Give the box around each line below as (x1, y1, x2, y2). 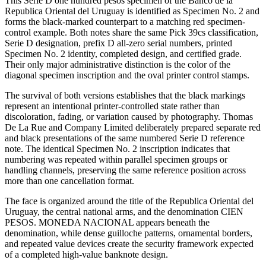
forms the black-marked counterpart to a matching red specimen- (5, 16, 245, 27)
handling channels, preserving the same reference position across (5, 164, 246, 175)
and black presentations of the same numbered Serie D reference (5, 132, 245, 143)
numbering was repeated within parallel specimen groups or (5, 154, 227, 164)
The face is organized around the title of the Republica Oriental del (5, 195, 254, 206)
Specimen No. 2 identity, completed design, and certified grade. (5, 48, 242, 59)
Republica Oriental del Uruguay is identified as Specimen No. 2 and (5, 5, 259, 16)
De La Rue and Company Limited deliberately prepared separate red (5, 122, 261, 132)
